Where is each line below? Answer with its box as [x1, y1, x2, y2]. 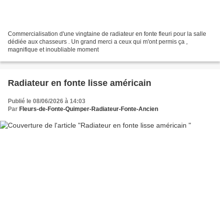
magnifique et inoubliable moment [8, 46, 99, 53]
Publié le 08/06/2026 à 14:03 [8, 97, 85, 105]
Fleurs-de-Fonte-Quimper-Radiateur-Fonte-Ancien [19, 105, 158, 112]
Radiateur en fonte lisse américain [8, 78, 151, 88]
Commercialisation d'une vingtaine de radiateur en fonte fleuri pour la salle [8, 30, 206, 37]
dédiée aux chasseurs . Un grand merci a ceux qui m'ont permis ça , [8, 38, 188, 45]
